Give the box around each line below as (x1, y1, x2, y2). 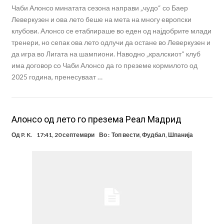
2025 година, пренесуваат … (11, 72, 102, 81)
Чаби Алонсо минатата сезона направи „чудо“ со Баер (11, 3, 188, 12)
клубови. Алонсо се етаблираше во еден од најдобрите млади (11, 26, 211, 35)
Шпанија (167, 130, 193, 138)
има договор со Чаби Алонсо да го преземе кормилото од (11, 60, 197, 69)
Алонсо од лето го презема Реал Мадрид (11, 113, 181, 124)
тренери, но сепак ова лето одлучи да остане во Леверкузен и (11, 37, 210, 46)
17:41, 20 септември (36, 130, 94, 138)
